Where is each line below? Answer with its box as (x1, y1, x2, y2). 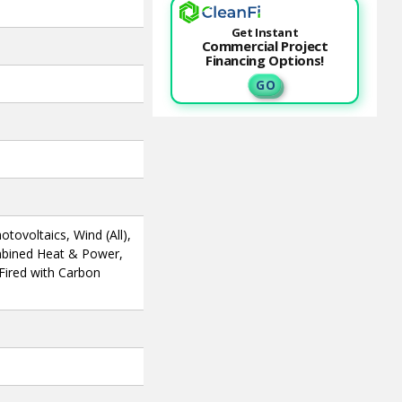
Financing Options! (205, 51, 324, 70)
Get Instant (231, 24, 299, 41)
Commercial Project (201, 37, 328, 56)
